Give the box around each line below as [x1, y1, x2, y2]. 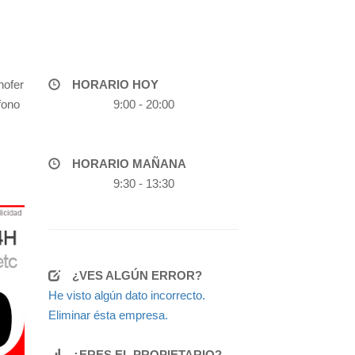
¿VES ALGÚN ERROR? [72, 269, 202, 282]
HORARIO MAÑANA [72, 157, 186, 170]
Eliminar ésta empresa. [48, 308, 168, 322]
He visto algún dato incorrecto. [48, 288, 205, 302]
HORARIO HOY [72, 78, 158, 91]
